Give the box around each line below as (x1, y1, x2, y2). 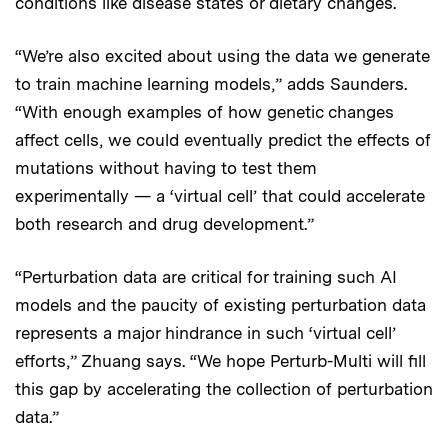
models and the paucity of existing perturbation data (15, 294, 426, 315)
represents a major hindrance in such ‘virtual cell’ (15, 322, 396, 343)
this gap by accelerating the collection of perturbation (15, 378, 433, 399)
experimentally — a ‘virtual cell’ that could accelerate (15, 185, 425, 206)
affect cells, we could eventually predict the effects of (15, 129, 431, 150)
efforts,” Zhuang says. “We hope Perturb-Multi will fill (15, 350, 426, 371)
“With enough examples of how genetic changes (15, 101, 394, 122)
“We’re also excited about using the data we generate (15, 45, 430, 66)
